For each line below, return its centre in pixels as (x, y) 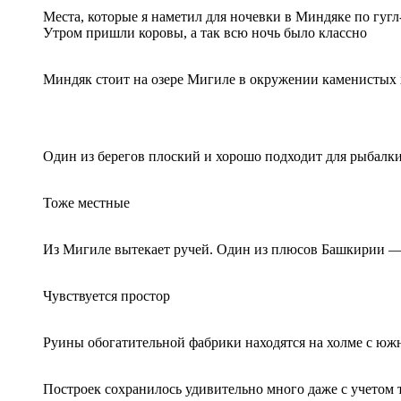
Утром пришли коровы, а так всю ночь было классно (205, 32)
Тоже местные (86, 202)
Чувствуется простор (107, 295)
